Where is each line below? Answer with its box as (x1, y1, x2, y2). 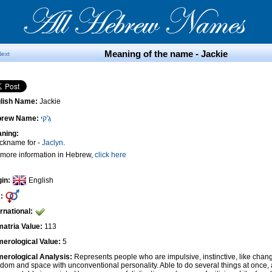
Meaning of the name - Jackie (104, 49, 228, 59)
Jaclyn (42, 138, 63, 147)
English (29, 176, 53, 185)
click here (95, 151, 126, 159)
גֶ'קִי (41, 114, 51, 123)
